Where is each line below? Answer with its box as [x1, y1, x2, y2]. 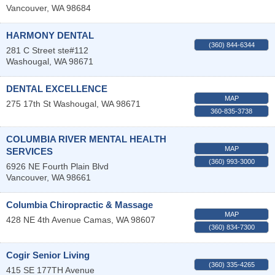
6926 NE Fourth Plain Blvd [6, 161, 109, 171]
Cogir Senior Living [6, 249, 90, 260]
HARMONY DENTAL [6, 29, 94, 41]
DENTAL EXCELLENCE [6, 83, 107, 94]
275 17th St [6, 98, 51, 109]
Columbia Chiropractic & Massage [6, 199, 153, 210]
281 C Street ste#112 [6, 45, 88, 55]
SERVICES [6, 145, 53, 157]
